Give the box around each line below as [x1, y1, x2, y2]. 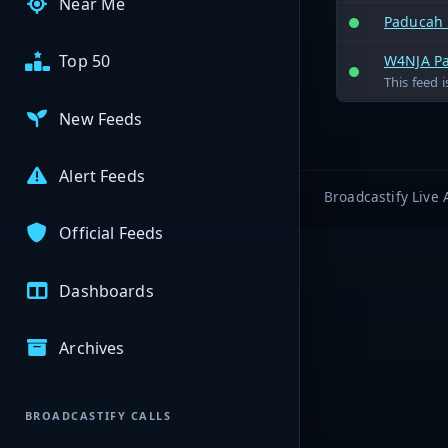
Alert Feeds [59, 165, 145, 188]
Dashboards [59, 279, 154, 302]
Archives [59, 336, 125, 359]
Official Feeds [59, 222, 164, 245]
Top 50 [59, 50, 111, 73]
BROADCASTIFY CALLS [24, 408, 172, 424]
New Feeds [59, 107, 143, 130]
